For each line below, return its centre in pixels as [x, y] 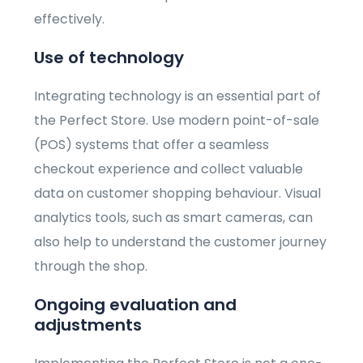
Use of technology [109, 58]
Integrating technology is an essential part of [178, 96]
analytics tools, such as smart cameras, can [174, 218]
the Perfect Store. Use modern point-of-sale [177, 121]
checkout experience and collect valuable [169, 169]
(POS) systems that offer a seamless [152, 145]
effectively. [70, 19]
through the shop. [91, 267]
